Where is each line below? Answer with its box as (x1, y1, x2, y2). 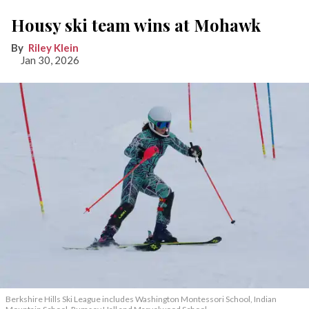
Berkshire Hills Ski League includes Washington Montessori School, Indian (6, 294, 277, 305)
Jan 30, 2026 (21, 53, 79, 66)
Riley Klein (28, 41, 79, 54)
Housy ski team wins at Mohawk (11, 13, 261, 36)
